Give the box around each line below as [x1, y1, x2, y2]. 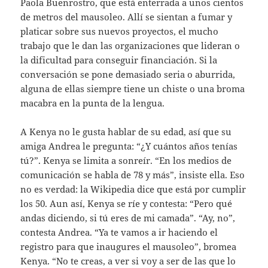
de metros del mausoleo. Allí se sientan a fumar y [20, 10, 233, 23]
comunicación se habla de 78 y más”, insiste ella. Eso [20, 168, 245, 181]
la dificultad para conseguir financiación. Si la [20, 53, 218, 66]
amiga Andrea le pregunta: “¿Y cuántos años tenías [20, 139, 238, 152]
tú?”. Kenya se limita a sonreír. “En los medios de [20, 154, 232, 166]
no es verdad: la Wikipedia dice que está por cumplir [20, 182, 246, 195]
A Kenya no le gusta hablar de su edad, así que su [20, 125, 232, 138]
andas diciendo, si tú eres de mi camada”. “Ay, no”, [20, 211, 236, 224]
